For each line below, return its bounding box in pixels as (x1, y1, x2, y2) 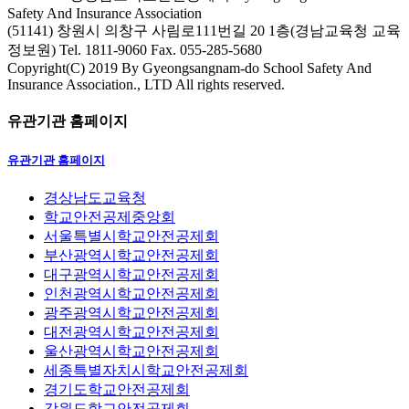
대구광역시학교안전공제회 (44, 266, 219, 282)
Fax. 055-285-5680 (151, 42, 262, 58)
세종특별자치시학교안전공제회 (44, 362, 248, 378)
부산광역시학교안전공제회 (44, 246, 219, 263)
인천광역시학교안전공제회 (44, 285, 219, 301)
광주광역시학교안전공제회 (44, 304, 219, 320)
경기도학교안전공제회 (44, 381, 190, 397)
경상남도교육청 (44, 189, 146, 205)
